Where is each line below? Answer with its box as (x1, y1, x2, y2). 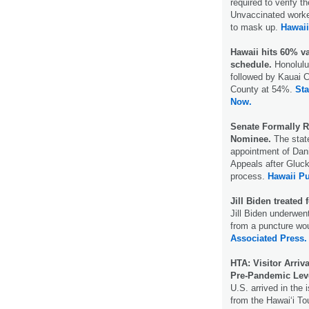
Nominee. (230, 133, 274, 144)
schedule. (230, 59, 275, 70)
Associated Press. (230, 232, 307, 243)
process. (230, 170, 268, 181)
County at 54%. (230, 83, 295, 94)
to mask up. (230, 21, 281, 32)
